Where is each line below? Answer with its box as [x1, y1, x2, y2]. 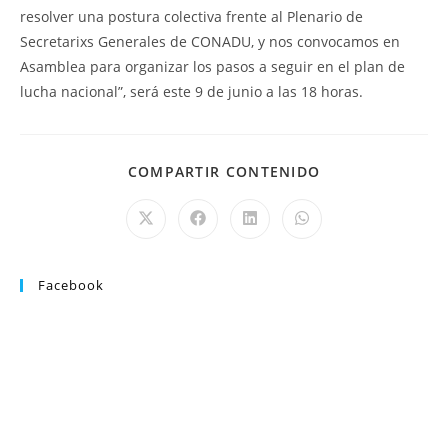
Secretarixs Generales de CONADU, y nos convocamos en [20, 32, 400, 51]
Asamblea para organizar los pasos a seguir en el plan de [20, 57, 405, 76]
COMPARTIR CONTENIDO [127, 162, 321, 181]
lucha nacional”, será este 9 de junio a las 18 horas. [20, 82, 363, 101]
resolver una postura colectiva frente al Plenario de [20, 7, 363, 26]
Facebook [38, 276, 104, 294]
